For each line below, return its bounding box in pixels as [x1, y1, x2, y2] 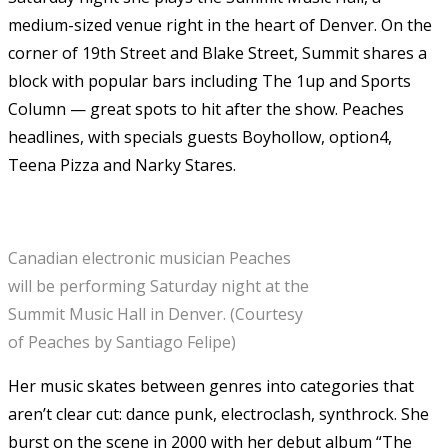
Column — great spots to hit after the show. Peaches [8, 97, 404, 120]
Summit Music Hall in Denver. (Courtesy [8, 302, 303, 325]
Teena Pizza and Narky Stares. [8, 153, 236, 176]
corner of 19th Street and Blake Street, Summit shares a [8, 41, 427, 64]
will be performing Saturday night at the [8, 274, 309, 297]
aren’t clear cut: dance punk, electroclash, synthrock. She [8, 402, 429, 425]
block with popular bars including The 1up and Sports [8, 69, 411, 92]
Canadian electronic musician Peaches [8, 246, 291, 269]
